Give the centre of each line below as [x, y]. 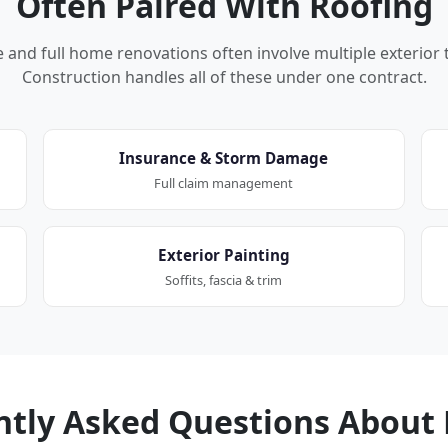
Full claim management [224, 182]
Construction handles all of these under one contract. [224, 76]
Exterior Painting [223, 254]
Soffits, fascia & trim [224, 279]
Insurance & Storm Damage [224, 157]
